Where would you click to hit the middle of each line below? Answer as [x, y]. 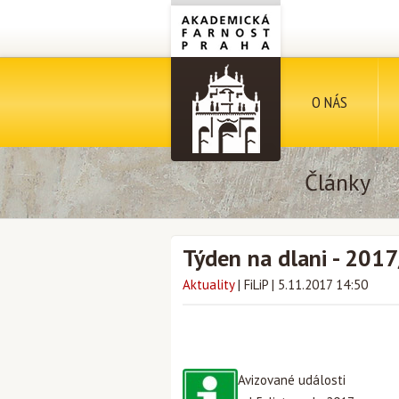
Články [338, 182]
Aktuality [208, 285]
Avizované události [292, 380]
